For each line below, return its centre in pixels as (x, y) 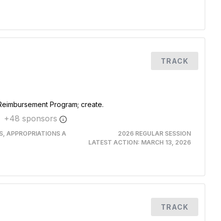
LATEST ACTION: (114, 142)
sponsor (36, 118)
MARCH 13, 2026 (166, 142)
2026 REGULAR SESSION (154, 133)
